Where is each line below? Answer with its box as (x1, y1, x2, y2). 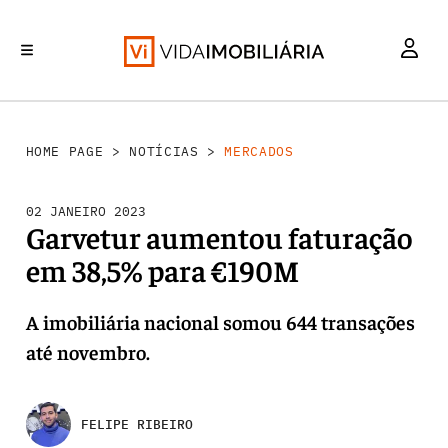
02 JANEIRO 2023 (25, 203, 146, 220)
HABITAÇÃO (382, 117, 445, 132)
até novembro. (25, 339, 150, 364)
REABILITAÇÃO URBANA (180, 117, 313, 132)
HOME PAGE (25, 143, 104, 160)
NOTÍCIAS (129, 143, 199, 160)
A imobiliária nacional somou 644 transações (25, 309, 415, 334)
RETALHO (323, 117, 372, 132)
